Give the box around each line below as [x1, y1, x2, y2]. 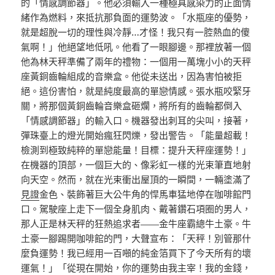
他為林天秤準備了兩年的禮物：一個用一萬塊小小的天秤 [21, 55, 252, 68]
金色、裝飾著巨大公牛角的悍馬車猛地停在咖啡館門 [39, 188, 252, 201]
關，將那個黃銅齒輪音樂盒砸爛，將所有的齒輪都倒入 [21, 99, 242, 112]
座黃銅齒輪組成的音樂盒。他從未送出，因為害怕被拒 [21, 70, 242, 83]
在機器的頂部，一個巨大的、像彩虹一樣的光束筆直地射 [21, 158, 252, 171]
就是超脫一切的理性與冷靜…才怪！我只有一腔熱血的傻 [21, 26, 250, 39]
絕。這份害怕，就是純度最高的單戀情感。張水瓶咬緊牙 [21, 85, 252, 98]
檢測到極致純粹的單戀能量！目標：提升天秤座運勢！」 [21, 144, 252, 157]
